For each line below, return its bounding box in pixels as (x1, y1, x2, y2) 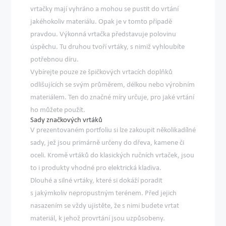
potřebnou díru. (30, 54, 79, 64)
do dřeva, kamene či (124, 137, 185, 147)
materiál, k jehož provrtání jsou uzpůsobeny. (30, 213, 165, 222)
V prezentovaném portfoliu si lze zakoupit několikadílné (30, 125, 196, 134)
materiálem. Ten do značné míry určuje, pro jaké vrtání (30, 92, 195, 101)
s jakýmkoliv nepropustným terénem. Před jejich (30, 188, 177, 197)
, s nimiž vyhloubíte (127, 41, 185, 51)
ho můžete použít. (30, 104, 86, 114)
